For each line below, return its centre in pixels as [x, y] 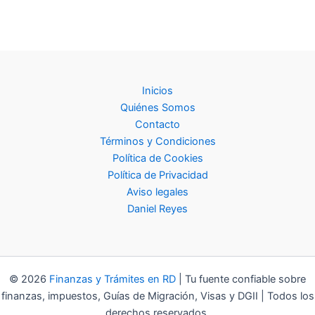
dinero [45, 69]
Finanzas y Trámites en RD [111, 279]
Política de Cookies [157, 158]
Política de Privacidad [157, 175]
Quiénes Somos [157, 108]
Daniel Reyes [157, 209]
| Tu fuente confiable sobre [241, 279]
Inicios [157, 91]
